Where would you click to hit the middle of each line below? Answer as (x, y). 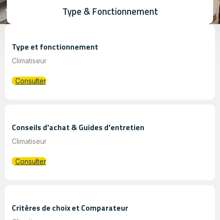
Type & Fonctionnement (110, 11)
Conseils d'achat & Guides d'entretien (78, 127)
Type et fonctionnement (55, 47)
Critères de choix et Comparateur (70, 208)
